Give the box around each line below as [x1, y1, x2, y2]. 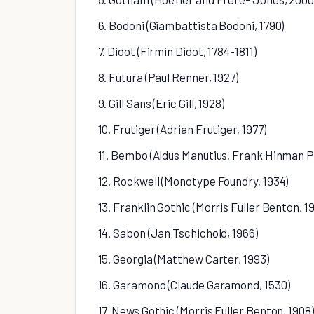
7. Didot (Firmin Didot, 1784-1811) [97, 44, 257, 59]
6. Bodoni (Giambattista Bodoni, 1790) [97, 18, 285, 33]
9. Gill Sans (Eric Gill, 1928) [97, 96, 224, 111]
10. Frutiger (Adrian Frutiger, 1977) [97, 122, 266, 137]
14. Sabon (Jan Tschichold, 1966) [97, 226, 258, 240]
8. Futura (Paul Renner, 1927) [97, 70, 239, 85]
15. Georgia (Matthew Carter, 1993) [97, 252, 269, 266]
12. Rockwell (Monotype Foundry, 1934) [97, 174, 289, 189]
